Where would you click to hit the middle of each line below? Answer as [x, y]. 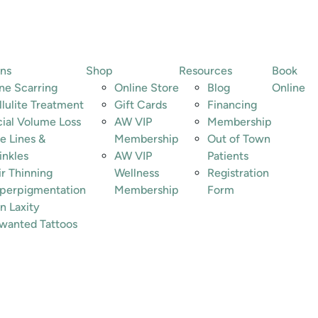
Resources [205, 71]
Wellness [137, 173]
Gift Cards [141, 105]
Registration [238, 173]
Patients [228, 156]
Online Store [147, 88]
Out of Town [239, 139]
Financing [232, 105]
